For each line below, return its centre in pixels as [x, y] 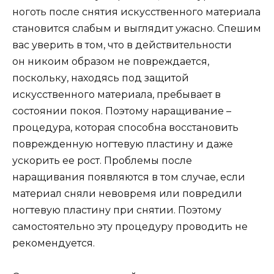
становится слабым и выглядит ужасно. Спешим [137, 29]
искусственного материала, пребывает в [117, 95]
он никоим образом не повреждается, [111, 62]
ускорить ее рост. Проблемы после [102, 161]
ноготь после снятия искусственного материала [136, 12]
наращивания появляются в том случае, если [129, 177]
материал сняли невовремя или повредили [127, 194]
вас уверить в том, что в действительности [122, 45]
